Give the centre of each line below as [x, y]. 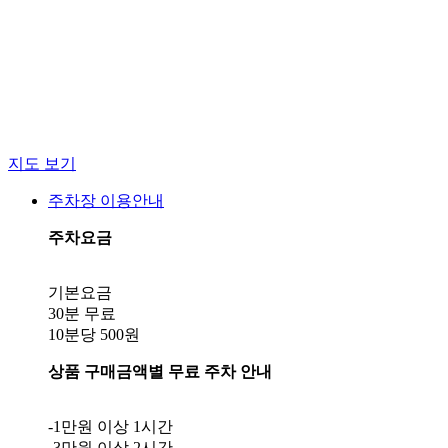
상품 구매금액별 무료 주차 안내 [160, 371]
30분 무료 [82, 313]
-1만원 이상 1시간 [110, 426]
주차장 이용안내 [106, 200]
